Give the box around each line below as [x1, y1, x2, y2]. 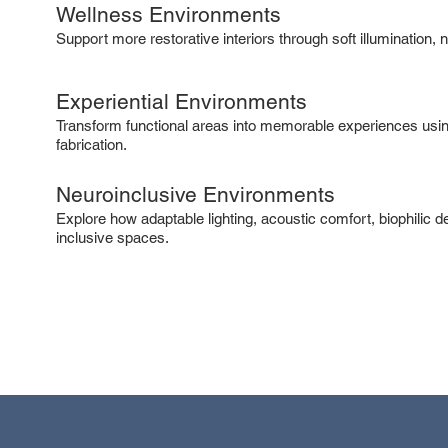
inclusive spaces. [56, 228, 169, 246]
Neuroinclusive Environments [56, 181, 335, 207]
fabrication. [56, 135, 127, 153]
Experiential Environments [56, 88, 307, 114]
